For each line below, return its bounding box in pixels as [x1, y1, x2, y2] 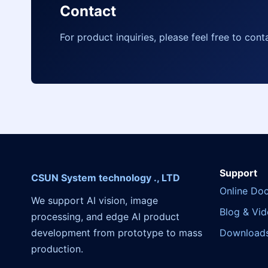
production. [31, 243, 83, 255]
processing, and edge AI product [31, 211, 179, 223]
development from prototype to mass [31, 227, 202, 239]
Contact [60, 2, 116, 20]
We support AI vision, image [31, 194, 158, 206]
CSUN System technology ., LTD [31, 172, 180, 184]
